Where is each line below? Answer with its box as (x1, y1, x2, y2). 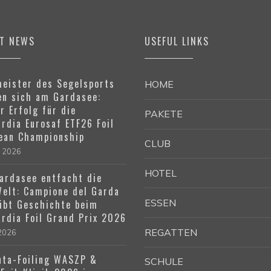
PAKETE (145, 108, 183, 120)
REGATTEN (145, 226, 197, 238)
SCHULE (145, 255, 183, 268)
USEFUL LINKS (145, 34, 209, 49)
